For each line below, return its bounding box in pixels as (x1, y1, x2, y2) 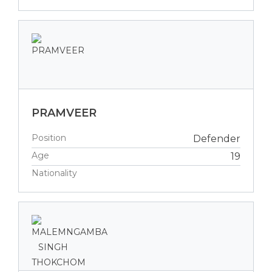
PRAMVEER (32, 106, 97, 120)
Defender (193, 132, 240, 144)
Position (32, 132, 66, 143)
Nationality (32, 167, 77, 178)
